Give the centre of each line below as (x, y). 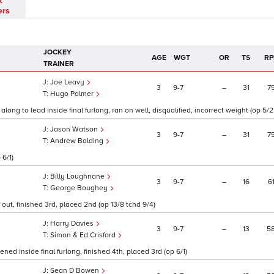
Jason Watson (75, 130)
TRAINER (59, 64)
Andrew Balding (78, 141)
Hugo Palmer (73, 94)
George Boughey (80, 188)
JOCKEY (57, 53)
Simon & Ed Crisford (84, 235)
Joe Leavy (68, 83)
